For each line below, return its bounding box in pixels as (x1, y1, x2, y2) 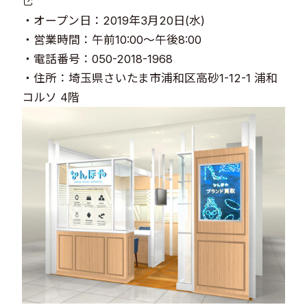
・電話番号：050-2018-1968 (22, 51, 173, 66)
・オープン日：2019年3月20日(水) (22, 13, 206, 27)
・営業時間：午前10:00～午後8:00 (22, 32, 202, 47)
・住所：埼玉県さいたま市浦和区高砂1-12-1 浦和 (22, 71, 278, 85)
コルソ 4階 (22, 90, 80, 104)
